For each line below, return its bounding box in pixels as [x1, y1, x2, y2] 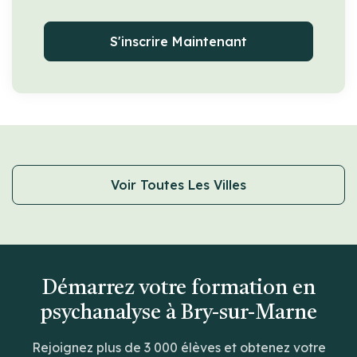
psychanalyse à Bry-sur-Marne [40, 302, 317, 324]
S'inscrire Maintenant [110, 33, 247, 49]
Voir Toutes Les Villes [111, 176, 246, 193]
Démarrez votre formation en [41, 277, 316, 299]
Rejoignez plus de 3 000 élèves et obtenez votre [31, 339, 326, 355]
